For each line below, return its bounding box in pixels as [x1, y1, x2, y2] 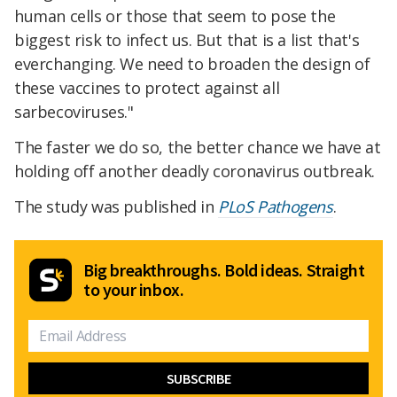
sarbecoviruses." [14, 101, 134, 123]
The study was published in [14, 195, 219, 217]
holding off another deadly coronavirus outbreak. [14, 160, 375, 183]
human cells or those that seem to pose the [14, 5, 336, 27]
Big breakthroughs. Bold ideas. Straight [83, 258, 365, 281]
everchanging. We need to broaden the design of [14, 53, 370, 75]
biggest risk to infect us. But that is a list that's [14, 29, 360, 51]
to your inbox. [83, 277, 184, 300]
